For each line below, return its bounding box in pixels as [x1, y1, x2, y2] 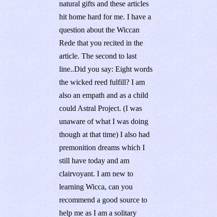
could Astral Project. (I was [59, 104, 142, 113]
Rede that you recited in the [59, 39, 143, 47]
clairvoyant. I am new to [59, 170, 134, 178]
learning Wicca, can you [59, 183, 133, 191]
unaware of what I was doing [59, 117, 149, 126]
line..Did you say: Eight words [59, 65, 153, 74]
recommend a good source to [59, 196, 148, 204]
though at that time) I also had [59, 130, 150, 139]
